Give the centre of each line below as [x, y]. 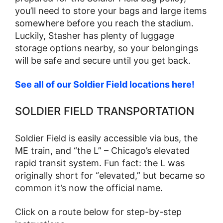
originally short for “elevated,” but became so [110, 175]
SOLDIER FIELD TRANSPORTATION [105, 111]
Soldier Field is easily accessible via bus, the [106, 138]
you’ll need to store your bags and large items [111, 11]
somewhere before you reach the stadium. [104, 23]
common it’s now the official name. [89, 188]
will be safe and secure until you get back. [103, 61]
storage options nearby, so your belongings [107, 48]
